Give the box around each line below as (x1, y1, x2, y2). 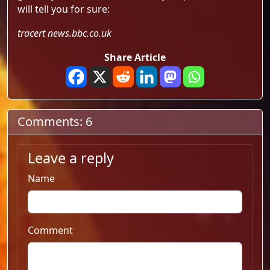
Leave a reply (28, 148, 114, 168)
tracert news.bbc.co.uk (17, 27, 111, 40)
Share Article (104, 51, 166, 64)
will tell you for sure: (17, 2, 110, 16)
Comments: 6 (17, 113, 92, 130)
